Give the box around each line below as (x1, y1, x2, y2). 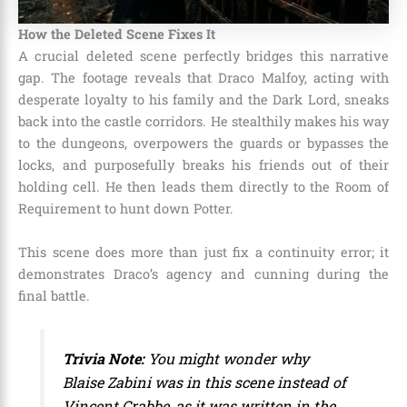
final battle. (18, 286, 90, 304)
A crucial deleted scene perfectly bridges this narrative (18, 47, 389, 65)
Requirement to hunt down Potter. (18, 200, 233, 218)
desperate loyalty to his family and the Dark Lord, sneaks (18, 91, 389, 109)
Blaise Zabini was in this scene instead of (63, 372, 347, 392)
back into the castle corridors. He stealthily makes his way (18, 113, 389, 131)
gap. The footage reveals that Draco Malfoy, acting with (18, 69, 389, 87)
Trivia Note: (63, 348, 145, 368)
